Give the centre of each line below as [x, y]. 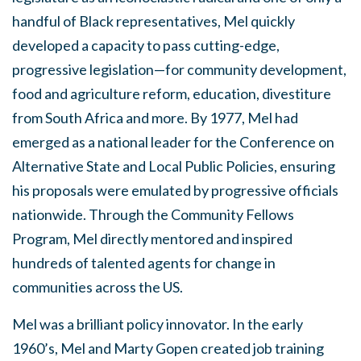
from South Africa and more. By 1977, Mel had [155, 118]
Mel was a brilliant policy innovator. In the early [158, 324]
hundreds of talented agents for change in [144, 263]
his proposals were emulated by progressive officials [175, 190]
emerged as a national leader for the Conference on [173, 142]
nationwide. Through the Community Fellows [153, 214]
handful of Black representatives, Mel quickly [154, 21]
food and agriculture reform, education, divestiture [172, 93]
